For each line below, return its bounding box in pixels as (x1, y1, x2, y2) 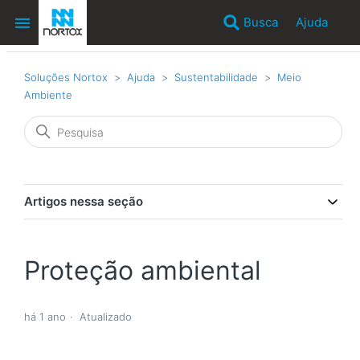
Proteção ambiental (24, 255, 261, 286)
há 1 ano (24, 310, 66, 324)
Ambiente (24, 88, 72, 101)
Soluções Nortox (24, 71, 108, 84)
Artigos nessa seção (24, 194, 143, 209)
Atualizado (80, 310, 132, 324)
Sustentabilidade (174, 71, 258, 84)
